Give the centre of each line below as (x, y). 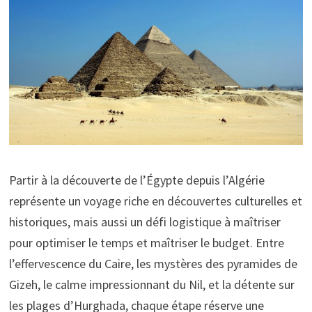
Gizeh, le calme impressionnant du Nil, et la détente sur (151, 285)
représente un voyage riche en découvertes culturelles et (155, 201)
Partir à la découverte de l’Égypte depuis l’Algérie (136, 180)
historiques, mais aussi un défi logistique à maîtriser (145, 222)
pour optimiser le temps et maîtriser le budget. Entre (146, 243)
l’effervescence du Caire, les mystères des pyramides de (153, 264)
